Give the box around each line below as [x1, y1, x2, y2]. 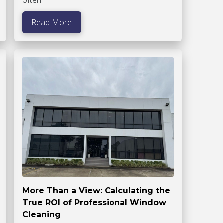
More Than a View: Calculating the [22, 186, 170, 196]
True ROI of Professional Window [22, 198, 166, 208]
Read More [31, 17, 72, 28]
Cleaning [22, 210, 61, 220]
